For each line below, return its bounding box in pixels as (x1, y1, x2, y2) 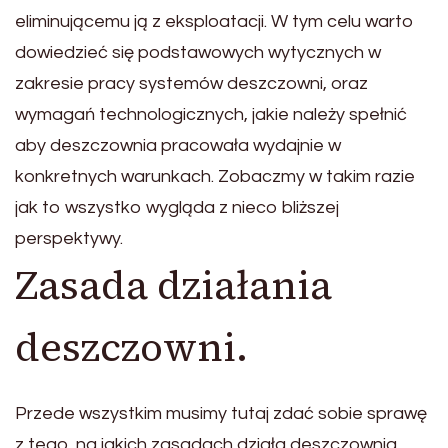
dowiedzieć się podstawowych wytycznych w (15, 42, 381, 62)
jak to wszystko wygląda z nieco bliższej (15, 197, 339, 217)
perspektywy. (15, 228, 123, 248)
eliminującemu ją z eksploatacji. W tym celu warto (15, 11, 414, 31)
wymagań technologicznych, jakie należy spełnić (15, 104, 407, 124)
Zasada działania (15, 257, 332, 312)
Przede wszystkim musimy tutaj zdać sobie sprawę (15, 403, 427, 423)
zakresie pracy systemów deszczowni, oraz (15, 73, 368, 93)
